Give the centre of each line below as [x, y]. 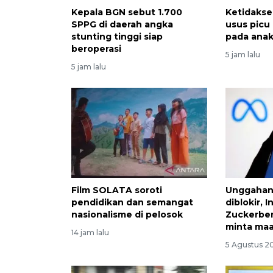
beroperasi [96, 48]
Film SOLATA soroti [117, 190]
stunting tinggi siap [117, 36]
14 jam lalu [90, 233]
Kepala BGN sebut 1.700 [127, 12]
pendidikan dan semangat [132, 203]
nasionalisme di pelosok [127, 215]
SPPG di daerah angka [122, 24]
